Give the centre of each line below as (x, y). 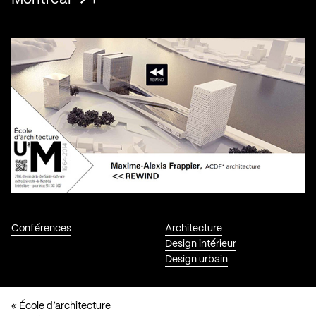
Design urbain (196, 259)
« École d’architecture (61, 306)
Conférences (41, 228)
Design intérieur (200, 244)
